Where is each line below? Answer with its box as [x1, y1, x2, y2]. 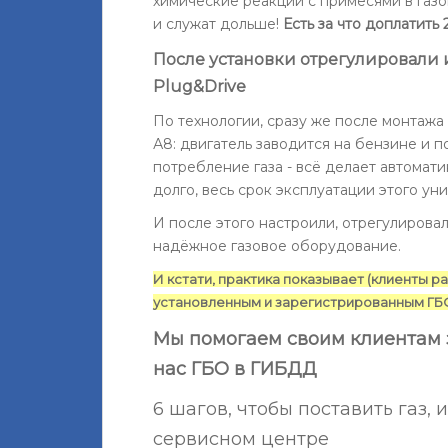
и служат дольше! [153, 14, 283, 33]
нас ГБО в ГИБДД [153, 357, 317, 380]
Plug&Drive [153, 76, 246, 96]
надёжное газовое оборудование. [153, 236, 401, 255]
